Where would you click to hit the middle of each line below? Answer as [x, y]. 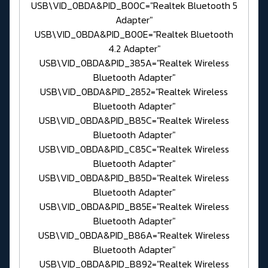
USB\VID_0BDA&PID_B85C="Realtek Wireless [134, 120]
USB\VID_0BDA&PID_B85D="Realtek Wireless [134, 177]
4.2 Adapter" [134, 48]
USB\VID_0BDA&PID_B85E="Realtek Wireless [134, 206]
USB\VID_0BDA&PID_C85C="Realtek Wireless [134, 149]
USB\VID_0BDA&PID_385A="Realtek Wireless [134, 63]
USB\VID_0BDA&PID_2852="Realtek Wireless [134, 91]
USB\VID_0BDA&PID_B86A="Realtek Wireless [134, 235]
